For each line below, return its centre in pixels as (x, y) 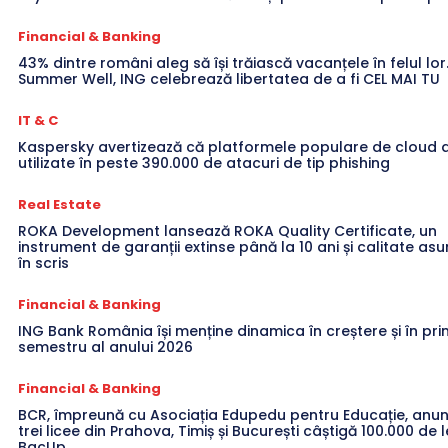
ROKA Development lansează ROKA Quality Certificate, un (227, 230)
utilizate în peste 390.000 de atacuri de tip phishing (204, 162)
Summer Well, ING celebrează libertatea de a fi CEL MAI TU (229, 78)
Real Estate (59, 204)
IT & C (38, 120)
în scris (43, 262)
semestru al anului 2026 (105, 346)
